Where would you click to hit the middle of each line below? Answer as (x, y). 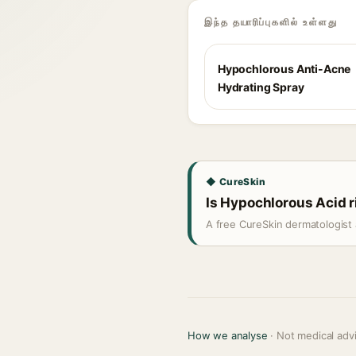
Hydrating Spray (261, 87)
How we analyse (228, 335)
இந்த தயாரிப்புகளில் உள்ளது (271, 22)
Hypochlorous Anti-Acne (284, 69)
